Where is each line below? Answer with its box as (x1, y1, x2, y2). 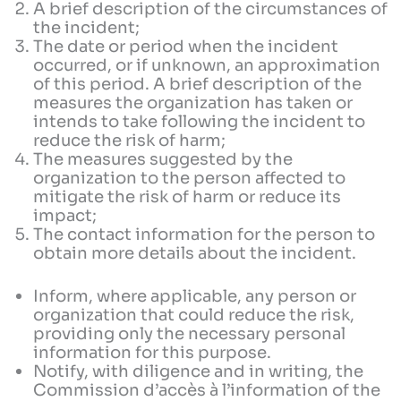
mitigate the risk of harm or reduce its (33, 185, 342, 207)
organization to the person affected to (33, 166, 346, 188)
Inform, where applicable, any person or (33, 286, 357, 307)
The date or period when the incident (33, 35, 339, 56)
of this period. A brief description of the (33, 73, 363, 94)
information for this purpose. (33, 342, 272, 363)
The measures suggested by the (33, 148, 294, 169)
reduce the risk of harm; (33, 129, 226, 150)
